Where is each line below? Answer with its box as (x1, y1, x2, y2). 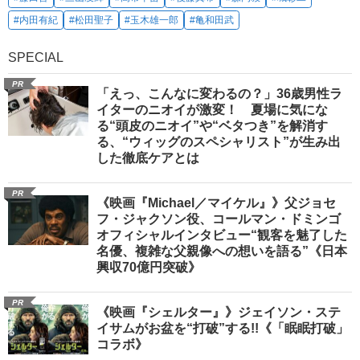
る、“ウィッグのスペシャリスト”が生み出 (96, 134, 341, 149)
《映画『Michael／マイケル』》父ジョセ (96, 195, 336, 210)
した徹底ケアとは (96, 150, 199, 165)
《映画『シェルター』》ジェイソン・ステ (96, 305, 341, 319)
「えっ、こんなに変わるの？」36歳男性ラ (96, 86, 342, 100)
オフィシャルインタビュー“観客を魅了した (96, 227, 347, 242)
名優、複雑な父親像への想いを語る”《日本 (96, 243, 347, 258)
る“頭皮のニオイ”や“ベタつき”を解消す (96, 118, 328, 133)
